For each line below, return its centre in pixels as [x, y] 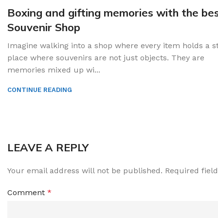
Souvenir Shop [44, 27]
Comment [27, 192]
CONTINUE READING [40, 90]
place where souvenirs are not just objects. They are [106, 57]
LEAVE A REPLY [48, 147]
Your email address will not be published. [85, 170]
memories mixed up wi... [54, 70]
